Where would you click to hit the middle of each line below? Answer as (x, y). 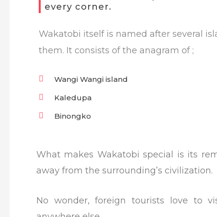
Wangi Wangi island (91, 79)
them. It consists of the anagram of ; (116, 50)
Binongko (73, 116)
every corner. (78, 7)
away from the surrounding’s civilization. (124, 170)
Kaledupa (73, 97)
